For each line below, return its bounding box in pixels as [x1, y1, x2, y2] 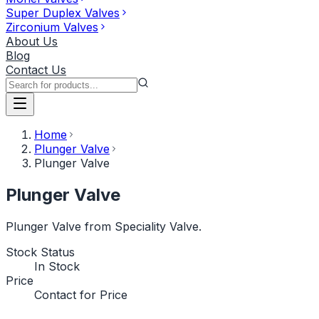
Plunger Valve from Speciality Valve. [6, 219, 202, 234]
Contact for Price [34, 287, 127, 302]
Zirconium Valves [6, 20, 98, 34]
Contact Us [6, 63, 66, 77]
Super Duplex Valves [6, 6, 120, 20]
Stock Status [6, 244, 75, 259]
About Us [6, 34, 58, 48]
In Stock [34, 258, 80, 273]
